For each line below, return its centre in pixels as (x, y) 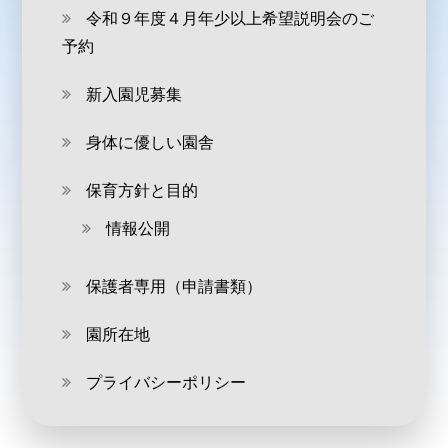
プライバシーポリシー (166, 382)
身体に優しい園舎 (150, 142)
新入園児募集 (134, 94)
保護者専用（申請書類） (174, 286)
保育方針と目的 (142, 190)
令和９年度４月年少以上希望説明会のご (230, 18)
